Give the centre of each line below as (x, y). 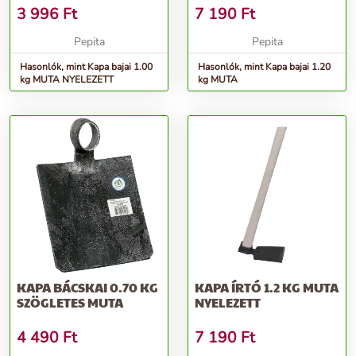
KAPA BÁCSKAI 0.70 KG (87, 288)
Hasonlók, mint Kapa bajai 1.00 (86, 67)
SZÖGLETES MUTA (70, 303)
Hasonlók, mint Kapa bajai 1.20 (264, 67)
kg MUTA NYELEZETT (67, 80)
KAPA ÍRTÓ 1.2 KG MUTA (267, 288)
